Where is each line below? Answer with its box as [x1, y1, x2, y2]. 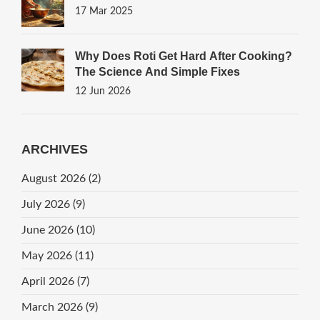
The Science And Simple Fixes [74, 66, 240, 79]
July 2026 [21, 199, 73, 211]
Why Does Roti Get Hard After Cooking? [74, 50, 292, 63]
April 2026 [21, 276, 77, 288]
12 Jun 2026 [74, 86, 131, 97]
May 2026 [21, 250, 75, 262]
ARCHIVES [21, 142, 88, 157]
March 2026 [21, 301, 86, 314]
